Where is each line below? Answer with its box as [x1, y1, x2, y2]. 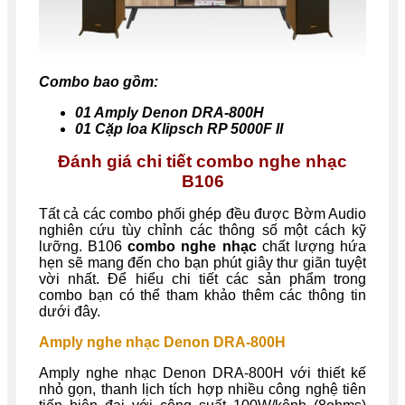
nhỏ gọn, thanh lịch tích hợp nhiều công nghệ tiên [39, 381, 366, 397]
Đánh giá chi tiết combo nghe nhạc [58, 151, 347, 171]
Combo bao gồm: [39, 73, 158, 89]
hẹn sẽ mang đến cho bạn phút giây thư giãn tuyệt [39, 254, 366, 270]
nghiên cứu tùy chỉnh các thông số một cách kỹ [39, 221, 366, 238]
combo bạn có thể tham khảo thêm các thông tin [39, 287, 366, 303]
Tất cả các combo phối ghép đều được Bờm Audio [39, 205, 366, 221]
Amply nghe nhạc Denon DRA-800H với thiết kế [39, 364, 366, 381]
